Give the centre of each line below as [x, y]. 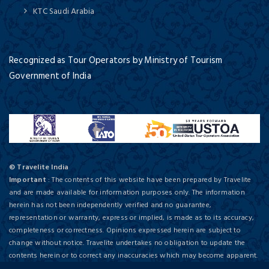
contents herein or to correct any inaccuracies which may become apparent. [134, 256]
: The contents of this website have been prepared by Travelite [149, 180]
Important [28, 180]
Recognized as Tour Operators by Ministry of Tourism [116, 60]
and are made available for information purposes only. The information [127, 193]
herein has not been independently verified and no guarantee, [110, 205]
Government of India [50, 76]
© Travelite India [39, 168]
